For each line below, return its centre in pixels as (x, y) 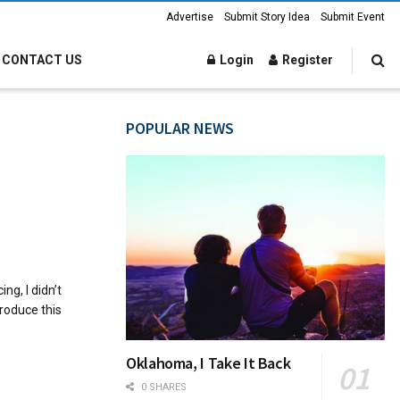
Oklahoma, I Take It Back (208, 363)
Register (306, 60)
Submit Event (353, 17)
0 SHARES (162, 387)
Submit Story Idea (267, 17)
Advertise (190, 17)
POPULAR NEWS (180, 128)
